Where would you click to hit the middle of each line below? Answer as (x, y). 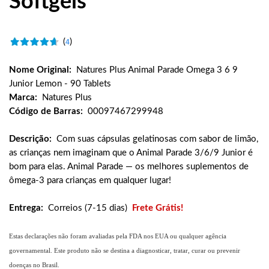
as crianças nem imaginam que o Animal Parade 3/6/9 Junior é (131, 153)
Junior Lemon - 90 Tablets (60, 84)
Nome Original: (40, 70)
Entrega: (26, 208)
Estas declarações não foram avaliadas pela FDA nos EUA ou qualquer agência (118, 236)
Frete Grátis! (158, 208)
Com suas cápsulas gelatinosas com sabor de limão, (157, 139)
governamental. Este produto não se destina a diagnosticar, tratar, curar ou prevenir (125, 251)
